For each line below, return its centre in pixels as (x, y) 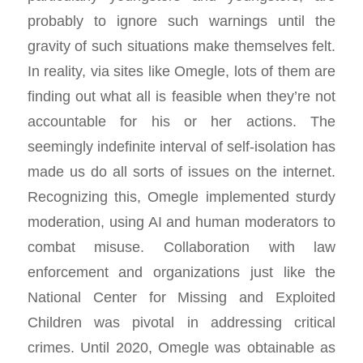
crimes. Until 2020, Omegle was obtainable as (181, 347)
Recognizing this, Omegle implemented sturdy (181, 196)
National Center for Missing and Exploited (181, 297)
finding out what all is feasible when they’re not (181, 96)
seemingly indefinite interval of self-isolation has (181, 146)
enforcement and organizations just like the (181, 271)
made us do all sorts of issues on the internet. (181, 171)
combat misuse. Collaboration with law (181, 246)
